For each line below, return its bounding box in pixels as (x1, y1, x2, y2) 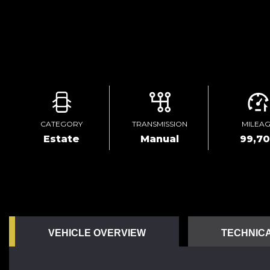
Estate (43, 133, 80, 145)
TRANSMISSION (132, 119, 188, 128)
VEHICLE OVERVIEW (48, 228, 146, 238)
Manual (140, 133, 180, 145)
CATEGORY (40, 119, 83, 128)
